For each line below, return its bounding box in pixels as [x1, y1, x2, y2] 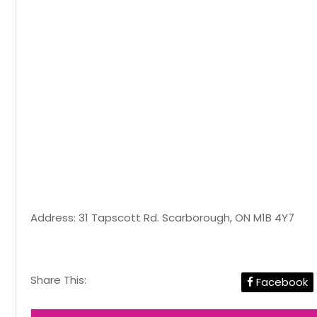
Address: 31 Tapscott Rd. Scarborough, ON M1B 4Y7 [30, 210, 294, 226]
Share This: [30, 272, 86, 288]
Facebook [253, 275, 308, 290]
